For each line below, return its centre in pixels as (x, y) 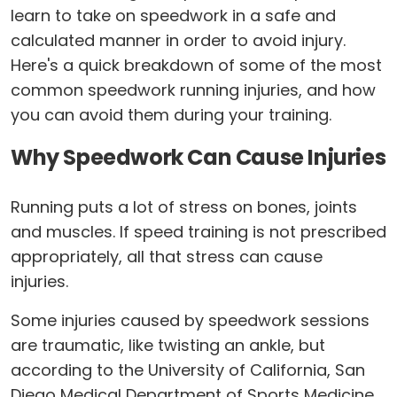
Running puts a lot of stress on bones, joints (184, 207)
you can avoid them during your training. (171, 115)
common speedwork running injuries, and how (193, 90)
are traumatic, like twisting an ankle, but (168, 345)
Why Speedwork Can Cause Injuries (198, 157)
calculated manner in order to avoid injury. (178, 40)
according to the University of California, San (188, 370)
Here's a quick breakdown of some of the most (196, 65)
